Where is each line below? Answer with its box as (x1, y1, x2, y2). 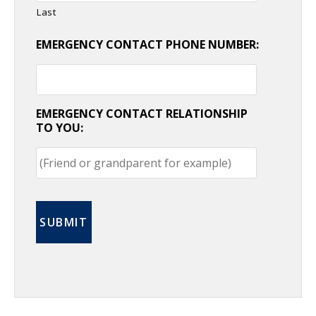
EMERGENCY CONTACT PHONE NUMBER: (36, 36, 259, 52)
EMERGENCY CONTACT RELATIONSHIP (36, 105, 248, 121)
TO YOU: (36, 119, 83, 135)
